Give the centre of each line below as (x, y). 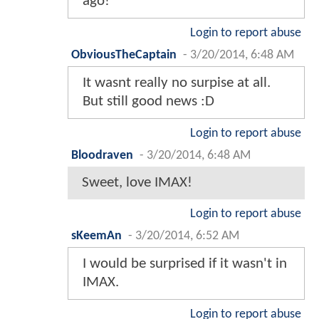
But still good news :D (148, 101)
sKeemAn (96, 236)
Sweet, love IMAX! (137, 182)
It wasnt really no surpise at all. (177, 83)
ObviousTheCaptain (124, 55)
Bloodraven (102, 155)
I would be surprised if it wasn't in (185, 263)
